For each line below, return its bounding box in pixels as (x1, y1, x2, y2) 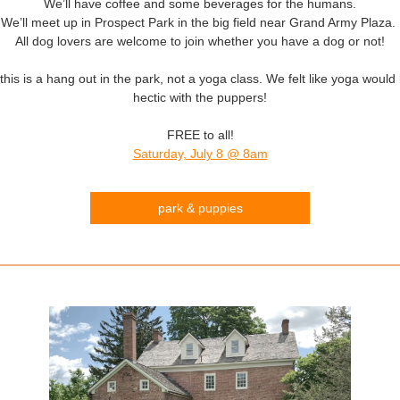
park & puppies (157, 201, 243, 215)
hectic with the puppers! (133, 90, 267, 104)
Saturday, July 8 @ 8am (132, 146, 268, 161)
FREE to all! (166, 128, 234, 142)
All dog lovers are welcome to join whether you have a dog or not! (15, 34, 385, 48)
